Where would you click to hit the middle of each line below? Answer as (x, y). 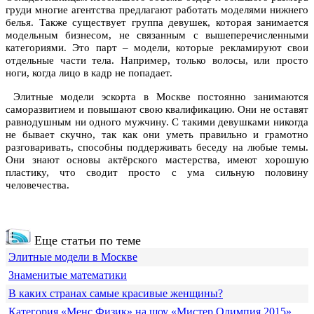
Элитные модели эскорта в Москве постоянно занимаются (157, 97)
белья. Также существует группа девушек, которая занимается (157, 23)
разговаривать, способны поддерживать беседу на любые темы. (157, 148)
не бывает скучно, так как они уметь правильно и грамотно (157, 135)
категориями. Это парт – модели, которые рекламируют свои (157, 48)
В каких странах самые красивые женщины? (116, 294)
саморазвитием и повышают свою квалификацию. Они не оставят (157, 110)
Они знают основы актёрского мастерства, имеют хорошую (157, 160)
